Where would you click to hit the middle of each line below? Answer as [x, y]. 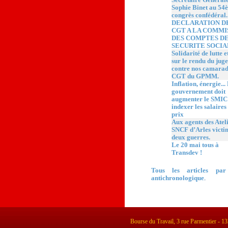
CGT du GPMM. [195, 76]
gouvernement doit [198, 92]
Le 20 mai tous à [195, 145]
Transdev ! [187, 153]
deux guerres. [191, 137]
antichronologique [177, 178]
